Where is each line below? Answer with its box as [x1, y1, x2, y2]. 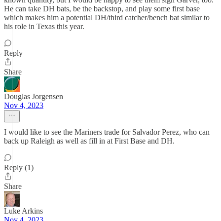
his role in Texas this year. [4, 22, 84, 31]
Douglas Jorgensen [4, 92, 63, 101]
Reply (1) [4, 163, 34, 172]
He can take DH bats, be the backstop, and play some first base [4, 4, 200, 13]
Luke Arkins [4, 207, 43, 215]
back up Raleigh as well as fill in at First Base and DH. [4, 137, 175, 145]
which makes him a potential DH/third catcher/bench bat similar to [4, 13, 210, 22]
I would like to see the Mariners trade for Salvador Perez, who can [4, 128, 210, 136]
